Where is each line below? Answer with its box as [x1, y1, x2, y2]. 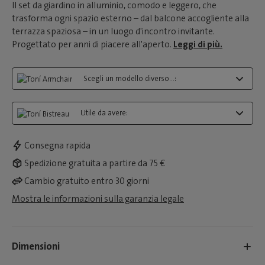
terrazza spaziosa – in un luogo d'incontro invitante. [12, 25, 215, 37]
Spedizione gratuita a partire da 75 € [24, 157, 165, 169]
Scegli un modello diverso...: [83, 73, 176, 83]
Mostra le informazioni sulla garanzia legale [12, 192, 184, 205]
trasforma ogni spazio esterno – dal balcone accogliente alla [12, 12, 249, 24]
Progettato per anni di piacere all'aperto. [12, 38, 173, 50]
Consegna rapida [24, 139, 91, 151]
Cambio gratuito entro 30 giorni [24, 174, 149, 187]
